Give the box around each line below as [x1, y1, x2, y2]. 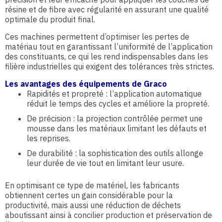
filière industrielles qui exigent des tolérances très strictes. [5, 61, 214, 71]
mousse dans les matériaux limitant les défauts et [27, 123, 207, 133]
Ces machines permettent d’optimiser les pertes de [5, 32, 189, 42]
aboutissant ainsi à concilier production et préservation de [5, 210, 212, 220]
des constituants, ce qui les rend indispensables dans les [5, 52, 208, 61]
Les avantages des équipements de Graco [5, 79, 167, 89]
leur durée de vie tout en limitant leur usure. [27, 158, 184, 168]
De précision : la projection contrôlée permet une [27, 113, 203, 123]
